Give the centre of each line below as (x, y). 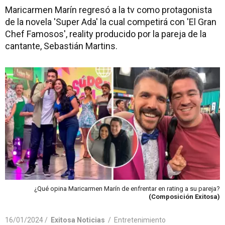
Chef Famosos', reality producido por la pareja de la (106, 34)
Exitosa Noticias (78, 220)
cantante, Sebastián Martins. (61, 46)
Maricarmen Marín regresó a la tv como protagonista (108, 10)
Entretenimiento (140, 220)
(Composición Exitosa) (184, 196)
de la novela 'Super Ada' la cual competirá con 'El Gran (111, 22)
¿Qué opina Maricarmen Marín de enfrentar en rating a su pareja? (127, 188)
